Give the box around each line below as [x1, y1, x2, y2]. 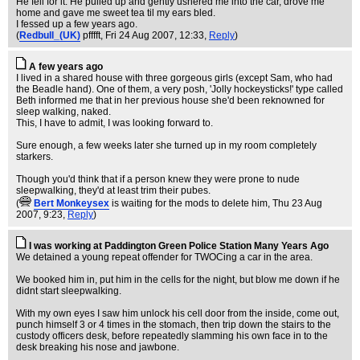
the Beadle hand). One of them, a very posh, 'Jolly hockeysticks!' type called [16, 84, 343, 95]
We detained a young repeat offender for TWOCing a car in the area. [16, 252, 313, 263]
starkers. [16, 151, 53, 162]
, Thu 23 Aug [268, 198, 322, 209]
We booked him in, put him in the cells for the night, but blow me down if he [16, 274, 340, 285]
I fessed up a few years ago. [16, 18, 137, 30]
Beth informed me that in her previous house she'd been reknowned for [16, 95, 325, 106]
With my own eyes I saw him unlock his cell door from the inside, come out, [16, 308, 339, 319]
